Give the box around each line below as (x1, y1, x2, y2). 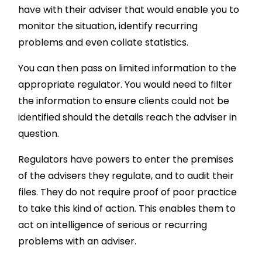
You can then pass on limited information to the (18, 61, 237, 75)
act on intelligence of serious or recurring (18, 218, 208, 232)
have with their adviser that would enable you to (18, 3, 240, 17)
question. (18, 127, 60, 141)
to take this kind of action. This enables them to (18, 202, 236, 216)
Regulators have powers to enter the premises (18, 153, 234, 167)
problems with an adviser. (18, 235, 137, 249)
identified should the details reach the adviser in (18, 111, 237, 125)
